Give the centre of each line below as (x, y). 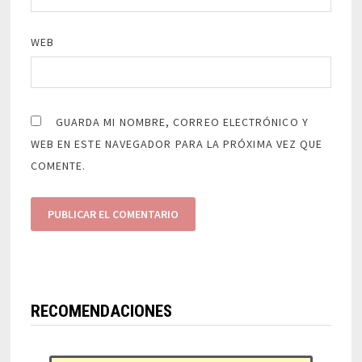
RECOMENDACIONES (101, 311)
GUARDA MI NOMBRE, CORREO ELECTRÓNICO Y (182, 122)
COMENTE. (58, 166)
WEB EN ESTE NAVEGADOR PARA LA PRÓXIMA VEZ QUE (177, 144)
